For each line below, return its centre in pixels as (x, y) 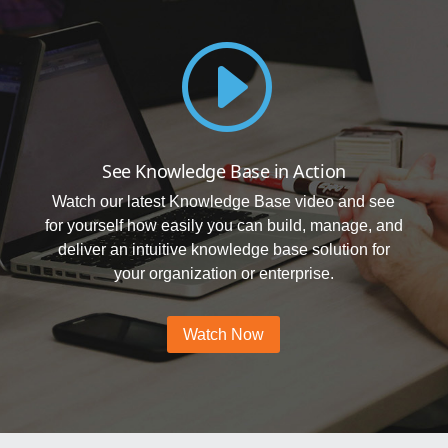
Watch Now (224, 334)
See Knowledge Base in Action (224, 171)
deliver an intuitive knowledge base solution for (223, 250)
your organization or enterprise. (223, 274)
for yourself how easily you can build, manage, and (223, 226)
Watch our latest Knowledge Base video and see (224, 202)
